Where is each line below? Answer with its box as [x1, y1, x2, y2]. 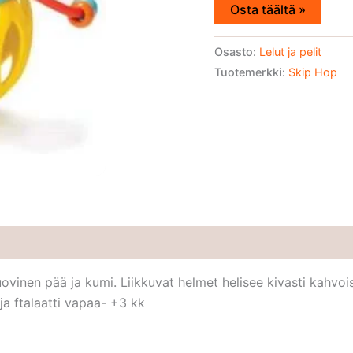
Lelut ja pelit [259, 45, 321, 59]
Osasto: [214, 45, 259, 59]
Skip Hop [288, 65, 337, 80]
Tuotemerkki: [214, 65, 288, 80]
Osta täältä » [230, 2, 306, 18]
